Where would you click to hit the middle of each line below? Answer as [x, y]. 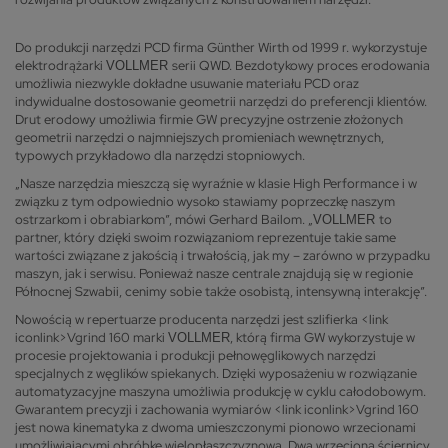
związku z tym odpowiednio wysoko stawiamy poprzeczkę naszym [205, 201]
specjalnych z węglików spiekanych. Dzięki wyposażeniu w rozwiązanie [216, 373]
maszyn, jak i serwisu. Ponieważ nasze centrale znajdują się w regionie [214, 273]
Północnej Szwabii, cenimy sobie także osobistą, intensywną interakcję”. [221, 291]
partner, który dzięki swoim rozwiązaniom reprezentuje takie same [205, 237]
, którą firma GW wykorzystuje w [322, 337]
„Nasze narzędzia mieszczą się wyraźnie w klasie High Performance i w [216, 183]
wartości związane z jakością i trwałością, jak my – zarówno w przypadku [222, 255]
